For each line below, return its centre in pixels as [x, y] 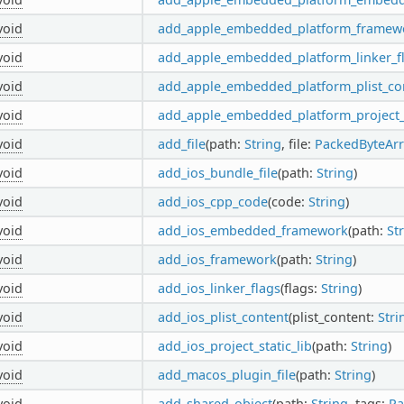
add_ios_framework [217, 259]
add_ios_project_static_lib [234, 345]
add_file [181, 143]
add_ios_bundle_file [217, 172]
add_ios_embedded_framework [252, 230]
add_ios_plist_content [223, 317]
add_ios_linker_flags [219, 288]
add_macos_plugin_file [226, 374]
